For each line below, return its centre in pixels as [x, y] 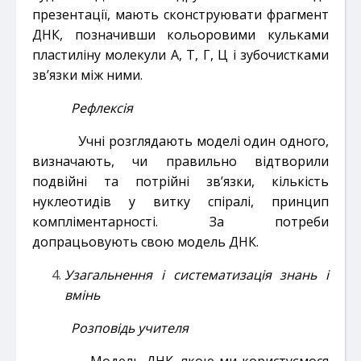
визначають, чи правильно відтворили [180, 161]
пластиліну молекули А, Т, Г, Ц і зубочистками [180, 54]
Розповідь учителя [130, 328]
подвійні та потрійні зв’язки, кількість [180, 181]
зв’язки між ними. [87, 75]
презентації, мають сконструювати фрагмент [180, 14]
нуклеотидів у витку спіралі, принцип [180, 201]
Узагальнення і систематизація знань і [197, 274]
